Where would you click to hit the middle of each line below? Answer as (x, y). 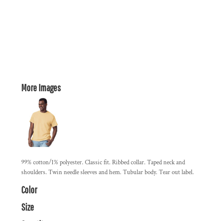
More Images (41, 88)
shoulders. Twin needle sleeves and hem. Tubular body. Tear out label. (108, 172)
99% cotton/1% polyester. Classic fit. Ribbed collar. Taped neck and (103, 163)
